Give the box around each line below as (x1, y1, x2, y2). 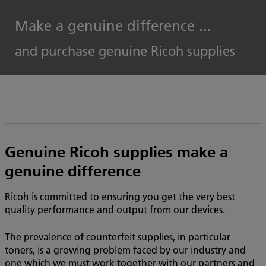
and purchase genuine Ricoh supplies (15, 43, 235, 59)
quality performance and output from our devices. (5, 203, 227, 216)
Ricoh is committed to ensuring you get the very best (5, 190, 235, 202)
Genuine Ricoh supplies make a (5, 142, 228, 161)
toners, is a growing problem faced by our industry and (5, 243, 246, 256)
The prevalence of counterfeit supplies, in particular (5, 230, 230, 243)
